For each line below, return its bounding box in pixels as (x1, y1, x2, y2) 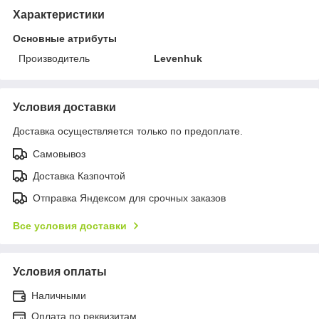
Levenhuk (154, 52, 203, 64)
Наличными (31, 289, 86, 301)
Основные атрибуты (13, 32, 117, 44)
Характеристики (13, 8, 105, 21)
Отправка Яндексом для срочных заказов (33, 192, 226, 204)
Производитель (19, 52, 90, 64)
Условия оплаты (13, 265, 107, 278)
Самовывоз (33, 147, 85, 159)
